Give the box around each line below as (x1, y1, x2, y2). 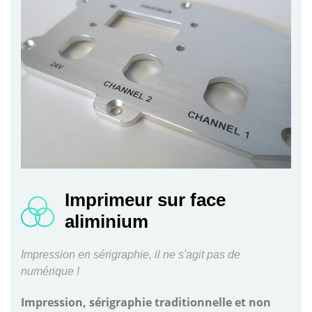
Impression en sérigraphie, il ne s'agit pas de (21, 248, 240, 260)
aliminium (65, 210, 148, 232)
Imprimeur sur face (65, 189, 226, 210)
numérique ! (21, 265, 79, 277)
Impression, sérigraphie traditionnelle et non (21, 294, 271, 310)
